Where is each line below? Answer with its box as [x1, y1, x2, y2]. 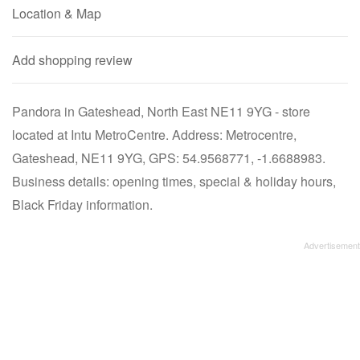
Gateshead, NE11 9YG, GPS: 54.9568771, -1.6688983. [12, 149, 325, 167]
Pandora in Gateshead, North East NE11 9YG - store [12, 102, 310, 121]
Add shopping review [12, 51, 133, 69]
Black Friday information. [12, 195, 153, 214]
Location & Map [12, 4, 101, 22]
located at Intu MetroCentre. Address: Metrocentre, [12, 125, 297, 144]
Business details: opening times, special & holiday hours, [12, 172, 336, 190]
